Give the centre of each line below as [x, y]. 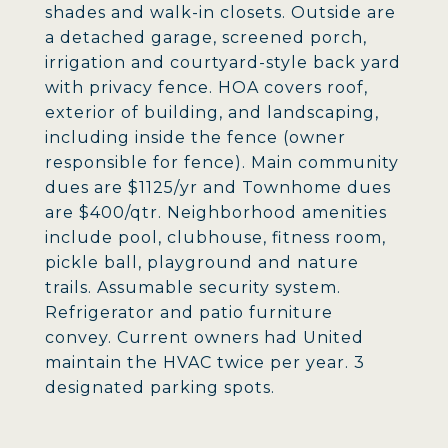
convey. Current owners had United [204, 337]
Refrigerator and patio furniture [189, 312]
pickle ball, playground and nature [202, 262]
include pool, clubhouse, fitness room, [215, 237]
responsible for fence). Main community [222, 162]
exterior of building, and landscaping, [212, 112]
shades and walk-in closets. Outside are [220, 12]
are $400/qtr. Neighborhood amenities [216, 212]
